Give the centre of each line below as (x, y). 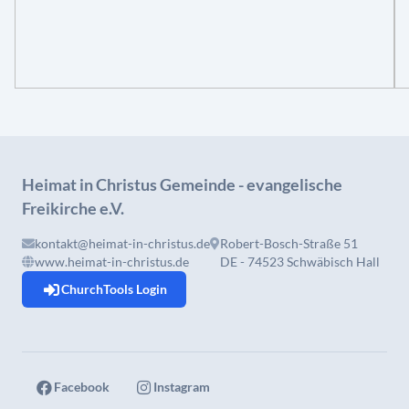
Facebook (82, 387)
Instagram (182, 387)
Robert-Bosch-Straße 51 (289, 243)
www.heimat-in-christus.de (112, 262)
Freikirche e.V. (73, 208)
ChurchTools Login (114, 289)
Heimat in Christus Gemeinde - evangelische (182, 184)
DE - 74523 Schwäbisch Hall (300, 262)
